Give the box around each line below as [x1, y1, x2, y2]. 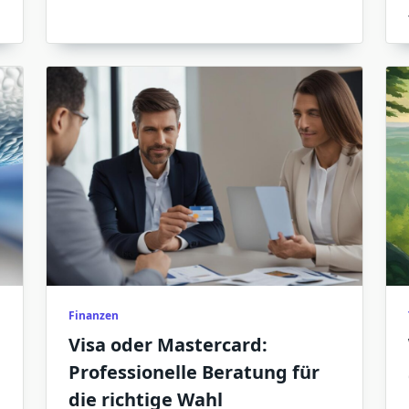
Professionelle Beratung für [68, 360, 320, 385]
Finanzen [68, 308, 119, 324]
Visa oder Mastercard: [68, 332, 267, 358]
